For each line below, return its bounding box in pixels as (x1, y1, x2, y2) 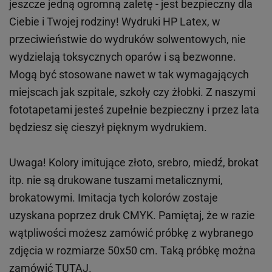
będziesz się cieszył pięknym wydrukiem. (9, 121, 209, 134)
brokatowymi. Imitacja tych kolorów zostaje (9, 191, 218, 205)
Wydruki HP (121, 15, 177, 29)
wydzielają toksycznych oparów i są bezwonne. (9, 50, 236, 64)
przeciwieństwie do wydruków (9, 33, 154, 46)
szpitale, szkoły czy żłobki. (77, 86, 203, 99)
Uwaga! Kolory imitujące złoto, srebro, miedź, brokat (9, 156, 259, 169)
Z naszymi (206, 86, 256, 99)
